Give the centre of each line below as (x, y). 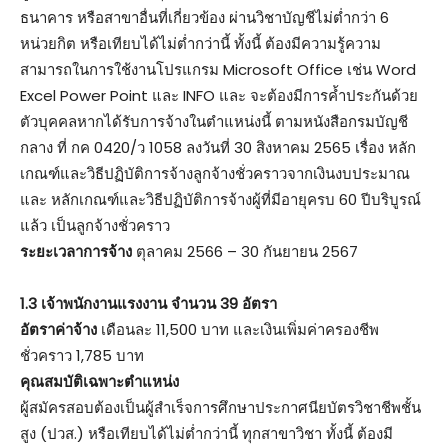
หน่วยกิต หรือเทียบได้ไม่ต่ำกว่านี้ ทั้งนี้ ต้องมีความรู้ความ (200, 43)
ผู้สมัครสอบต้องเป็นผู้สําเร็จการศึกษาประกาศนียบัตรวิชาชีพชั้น (220, 407)
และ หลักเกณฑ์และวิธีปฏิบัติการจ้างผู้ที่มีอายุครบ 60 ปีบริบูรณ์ (220, 199)
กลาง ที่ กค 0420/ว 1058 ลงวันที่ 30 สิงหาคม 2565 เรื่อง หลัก (218, 147)
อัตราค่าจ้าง (58, 329)
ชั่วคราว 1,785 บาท (82, 355)
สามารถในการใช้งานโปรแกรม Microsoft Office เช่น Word (218, 69)
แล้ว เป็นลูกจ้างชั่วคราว (95, 225)
